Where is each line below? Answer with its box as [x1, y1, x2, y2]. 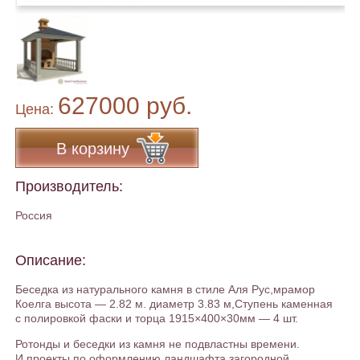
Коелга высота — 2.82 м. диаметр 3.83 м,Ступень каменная [15, 297, 333, 310]
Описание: [15, 252, 86, 268]
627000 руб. [58, 92, 192, 119]
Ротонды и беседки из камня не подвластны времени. [15, 337, 300, 350]
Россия [15, 209, 52, 222]
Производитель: [15, 178, 123, 194]
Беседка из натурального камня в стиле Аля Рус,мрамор [15, 283, 315, 296]
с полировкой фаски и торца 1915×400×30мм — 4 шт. [15, 312, 298, 325]
